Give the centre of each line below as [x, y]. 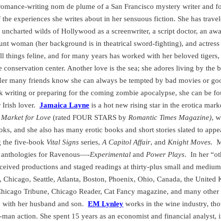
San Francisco [133, 7]
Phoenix [121, 179]
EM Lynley [106, 204]
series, [91, 142]
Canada [169, 179]
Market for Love [27, 118]
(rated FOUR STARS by [90, 118]
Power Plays [166, 155]
